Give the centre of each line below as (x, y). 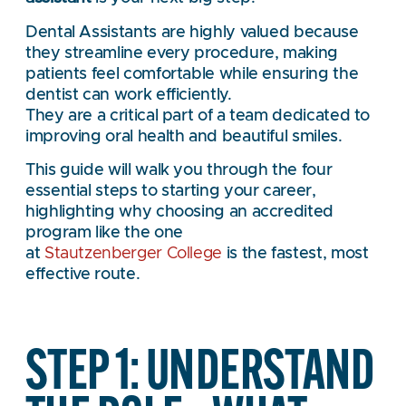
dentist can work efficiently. (129, 95)
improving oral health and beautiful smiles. (184, 136)
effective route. (83, 274)
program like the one (104, 232)
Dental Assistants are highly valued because (192, 32)
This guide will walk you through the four (179, 170)
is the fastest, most (295, 253)
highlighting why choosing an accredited (179, 212)
